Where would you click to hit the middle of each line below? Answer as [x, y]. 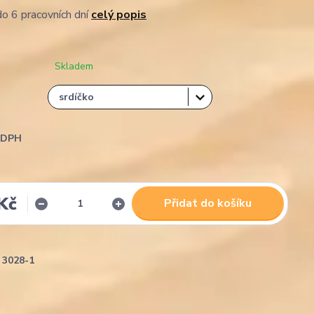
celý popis [119, 15]
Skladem [74, 66]
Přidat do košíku [208, 203]
